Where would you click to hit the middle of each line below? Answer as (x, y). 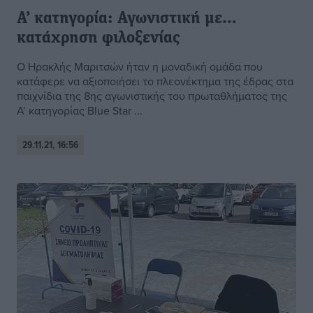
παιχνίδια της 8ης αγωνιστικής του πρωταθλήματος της (152, 96)
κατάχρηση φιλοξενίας (98, 39)
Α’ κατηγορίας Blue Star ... (80, 111)
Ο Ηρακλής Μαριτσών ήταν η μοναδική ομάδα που (140, 67)
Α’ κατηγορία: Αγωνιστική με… (127, 19)
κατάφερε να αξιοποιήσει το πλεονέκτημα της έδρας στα (155, 81)
